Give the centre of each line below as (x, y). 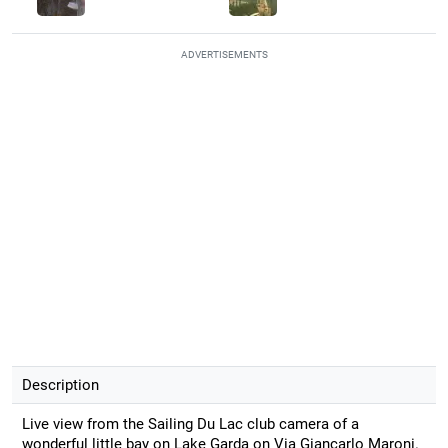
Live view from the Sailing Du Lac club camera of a (190, 423)
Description (60, 384)
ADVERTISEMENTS (224, 54)
